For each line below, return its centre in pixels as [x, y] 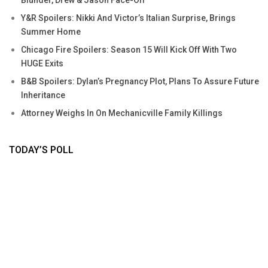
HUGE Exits [42, 63]
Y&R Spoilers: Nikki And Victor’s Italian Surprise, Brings [128, 18]
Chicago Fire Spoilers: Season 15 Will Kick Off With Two [129, 49]
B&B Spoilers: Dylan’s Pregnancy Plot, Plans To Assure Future [140, 81]
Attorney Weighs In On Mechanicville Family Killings [122, 113]
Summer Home [51, 31]
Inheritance [43, 95]
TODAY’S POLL [41, 150]
